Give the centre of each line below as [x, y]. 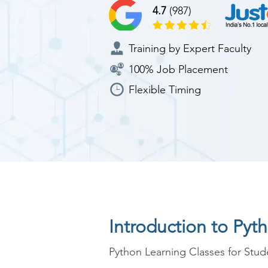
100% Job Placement [178, 69]
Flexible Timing [165, 90]
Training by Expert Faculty [190, 48]
